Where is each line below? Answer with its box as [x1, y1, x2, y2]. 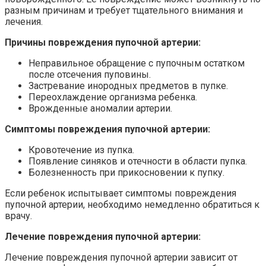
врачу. [5, 210, 32, 221]
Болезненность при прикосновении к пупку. [28, 166, 224, 178]
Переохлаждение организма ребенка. [28, 91, 197, 103]
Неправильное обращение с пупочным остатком [28, 57, 245, 69]
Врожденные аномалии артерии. [28, 102, 172, 114]
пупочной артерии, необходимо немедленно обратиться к [5, 198, 259, 210]
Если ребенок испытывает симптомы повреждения [5, 187, 236, 199]
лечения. [5, 15, 43, 27]
